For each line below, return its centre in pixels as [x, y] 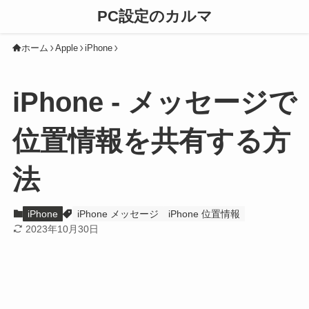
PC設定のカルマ [154, 16]
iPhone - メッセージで [154, 102]
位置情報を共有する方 [151, 141]
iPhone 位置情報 [204, 213]
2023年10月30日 [62, 229]
